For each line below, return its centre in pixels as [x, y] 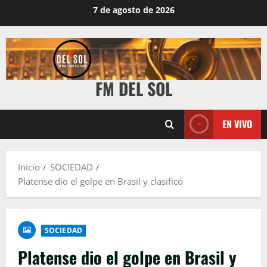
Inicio [29, 167]
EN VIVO [237, 124]
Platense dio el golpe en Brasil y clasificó [100, 181]
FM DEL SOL [133, 88]
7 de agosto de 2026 [133, 10]
